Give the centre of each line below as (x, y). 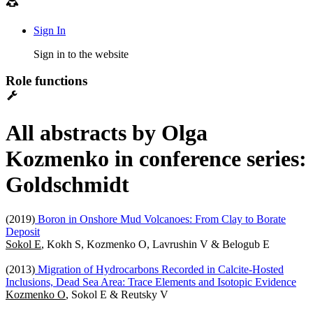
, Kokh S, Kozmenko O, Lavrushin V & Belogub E (155, 244)
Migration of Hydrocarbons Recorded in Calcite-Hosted (159, 269)
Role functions (46, 81)
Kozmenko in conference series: (156, 159)
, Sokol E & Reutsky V (117, 294)
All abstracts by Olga (107, 133)
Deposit (23, 231)
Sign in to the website (81, 54)
